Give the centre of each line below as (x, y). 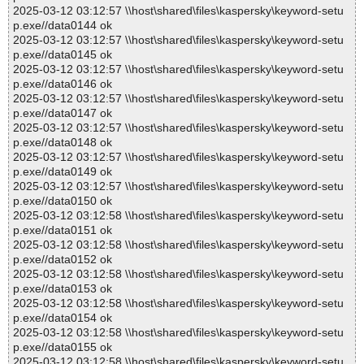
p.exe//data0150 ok (63, 201)
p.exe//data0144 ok (63, 26)
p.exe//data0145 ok (63, 55)
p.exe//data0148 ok (63, 143)
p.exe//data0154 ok (63, 318)
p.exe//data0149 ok (63, 172)
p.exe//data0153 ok (63, 289)
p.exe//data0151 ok (63, 230)
